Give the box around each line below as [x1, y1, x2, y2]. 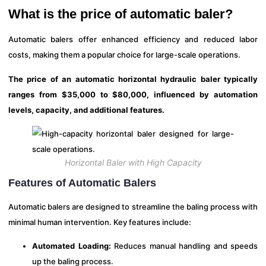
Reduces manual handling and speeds [110, 240, 258, 251]
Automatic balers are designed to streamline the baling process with [8, 201, 258, 211]
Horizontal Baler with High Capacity [64, 157, 202, 168]
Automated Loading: [32, 240, 111, 251]
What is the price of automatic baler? [8, 7, 233, 22]
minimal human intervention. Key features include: [8, 217, 191, 227]
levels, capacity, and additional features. [8, 104, 164, 115]
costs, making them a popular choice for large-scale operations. [8, 50, 240, 60]
